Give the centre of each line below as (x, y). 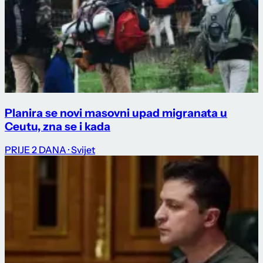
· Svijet (82, 150)
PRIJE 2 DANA (36, 150)
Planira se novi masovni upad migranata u (116, 113)
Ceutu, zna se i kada (58, 126)
